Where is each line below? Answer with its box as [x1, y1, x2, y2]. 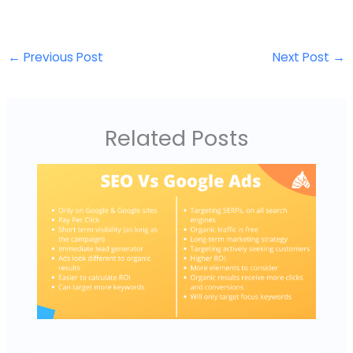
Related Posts [104, 122, 249, 154]
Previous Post [20, 48, 104, 65]
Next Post [272, 48, 333, 65]
